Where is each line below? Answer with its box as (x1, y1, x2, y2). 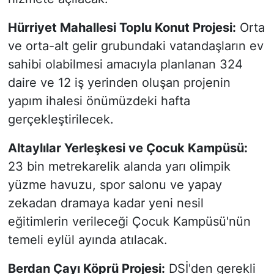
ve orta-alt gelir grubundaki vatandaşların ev (7, 39, 264, 54)
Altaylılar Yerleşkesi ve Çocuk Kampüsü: (7, 141, 248, 156)
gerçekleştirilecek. (7, 112, 114, 127)
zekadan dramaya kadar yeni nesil (7, 196, 204, 211)
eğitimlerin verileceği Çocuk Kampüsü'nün (7, 214, 251, 229)
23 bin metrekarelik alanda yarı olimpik (7, 159, 231, 174)
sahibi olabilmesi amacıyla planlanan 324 (7, 57, 243, 72)
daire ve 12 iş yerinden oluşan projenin (7, 75, 231, 91)
